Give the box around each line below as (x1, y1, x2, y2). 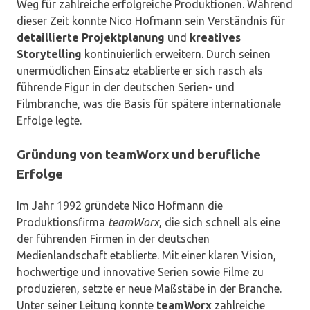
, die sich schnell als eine (159, 216, 280, 229)
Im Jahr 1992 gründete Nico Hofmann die (17, 199, 223, 212)
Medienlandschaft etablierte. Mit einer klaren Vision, (17, 249, 276, 262)
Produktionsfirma (17, 216, 108, 229)
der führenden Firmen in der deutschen (17, 232, 210, 246)
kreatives (190, 31, 241, 44)
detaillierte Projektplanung (17, 31, 165, 44)
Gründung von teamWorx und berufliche (17, 147, 261, 163)
